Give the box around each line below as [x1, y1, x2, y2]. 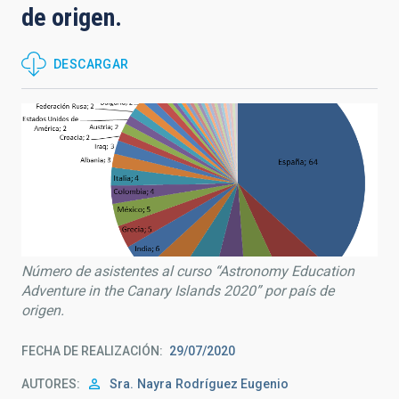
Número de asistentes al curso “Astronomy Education [21, 262, 354, 280]
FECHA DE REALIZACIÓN [21, 343, 159, 358]
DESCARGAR [53, 57, 129, 71]
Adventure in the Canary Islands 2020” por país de [21, 281, 334, 299]
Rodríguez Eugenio [175, 376, 289, 391]
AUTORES [21, 376, 77, 391]
